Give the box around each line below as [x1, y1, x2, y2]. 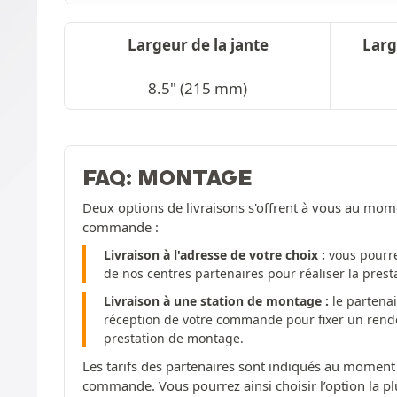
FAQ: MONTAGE [82, 163, 253, 191]
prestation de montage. [104, 329, 244, 346]
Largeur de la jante [127, 34, 269, 55]
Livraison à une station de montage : [104, 292, 329, 309]
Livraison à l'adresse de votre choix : [104, 245, 325, 263]
